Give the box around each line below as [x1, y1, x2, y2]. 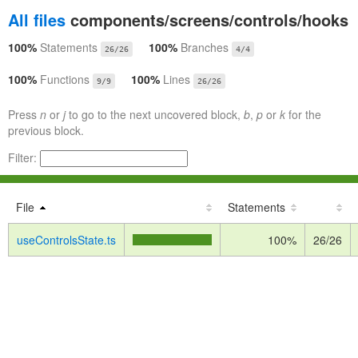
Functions [40, 71, 89, 87]
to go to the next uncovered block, [66, 106, 244, 122]
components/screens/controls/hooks [66, 8, 348, 31]
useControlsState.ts [17, 232, 116, 248]
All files [8, 8, 66, 31]
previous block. [8, 122, 84, 138]
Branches [181, 39, 229, 55]
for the [285, 106, 321, 122]
